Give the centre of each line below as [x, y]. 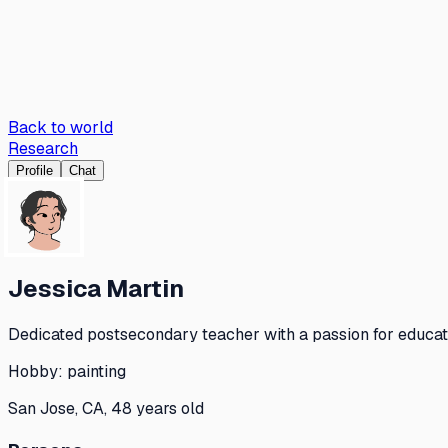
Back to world [60, 127]
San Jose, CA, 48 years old [106, 408]
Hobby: [37, 371]
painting [96, 371]
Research [43, 148]
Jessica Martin [96, 288]
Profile [34, 170]
